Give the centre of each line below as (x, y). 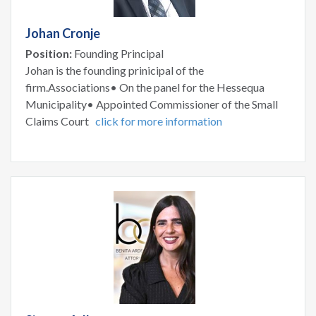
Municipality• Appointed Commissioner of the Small (152, 104)
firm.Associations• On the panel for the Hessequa (145, 87)
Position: (49, 53)
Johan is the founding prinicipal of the (115, 70)
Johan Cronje (63, 33)
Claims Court (60, 121)
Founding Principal (118, 53)
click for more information (159, 121)
